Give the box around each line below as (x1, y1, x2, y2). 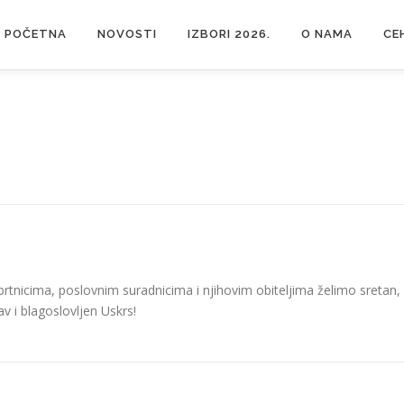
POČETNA (5, 27, 67, 41)
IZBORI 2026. (188, 27, 271, 41)
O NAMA (301, 27, 353, 41)
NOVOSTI (97, 27, 157, 41)
